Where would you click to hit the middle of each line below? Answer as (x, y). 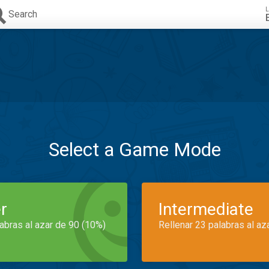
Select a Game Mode (134, 150)
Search (23, 14)
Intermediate (206, 209)
